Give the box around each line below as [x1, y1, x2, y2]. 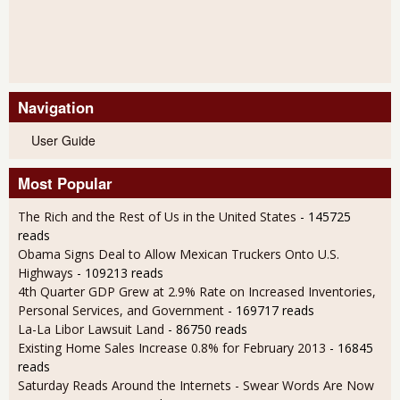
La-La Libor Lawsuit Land [18, 320, 164, 337]
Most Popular [18, 171, 112, 194]
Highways [18, 263, 73, 281]
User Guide [31, 130, 96, 149]
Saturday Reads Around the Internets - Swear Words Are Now [18, 376, 374, 394]
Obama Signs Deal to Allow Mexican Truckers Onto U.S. [18, 245, 339, 262]
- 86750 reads [168, 320, 247, 337]
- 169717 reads [228, 301, 314, 319]
